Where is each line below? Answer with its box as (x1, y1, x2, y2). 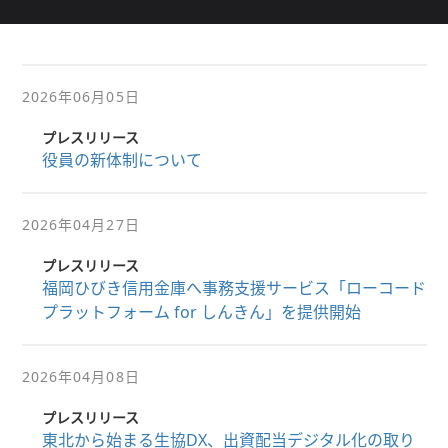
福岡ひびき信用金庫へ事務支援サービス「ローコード (41, 277, 426, 299)
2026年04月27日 (21, 215, 140, 234)
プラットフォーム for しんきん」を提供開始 (41, 301, 361, 323)
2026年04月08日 (21, 367, 140, 386)
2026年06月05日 (21, 87, 140, 106)
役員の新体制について (41, 149, 202, 171)
